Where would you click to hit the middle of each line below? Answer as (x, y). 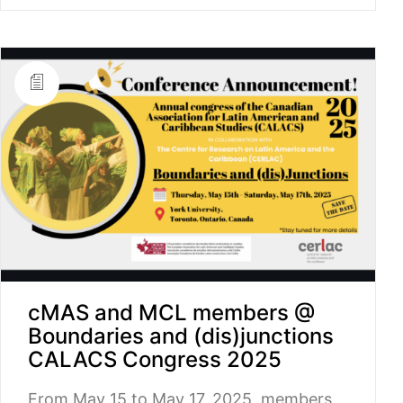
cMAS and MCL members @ (171, 312)
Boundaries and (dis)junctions (181, 336)
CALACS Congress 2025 (155, 359)
